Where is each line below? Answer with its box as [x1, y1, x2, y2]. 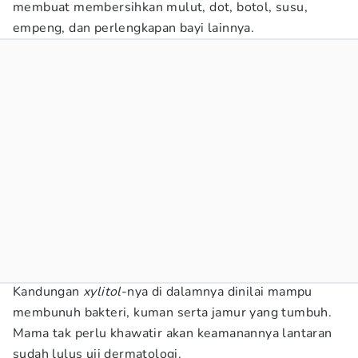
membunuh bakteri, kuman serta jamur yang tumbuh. [13, 304, 332, 321]
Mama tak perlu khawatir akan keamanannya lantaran [13, 324, 332, 342]
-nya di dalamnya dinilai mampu [121, 283, 312, 300]
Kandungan [13, 283, 83, 300]
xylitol [83, 283, 121, 300]
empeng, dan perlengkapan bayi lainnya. [13, 19, 258, 37]
